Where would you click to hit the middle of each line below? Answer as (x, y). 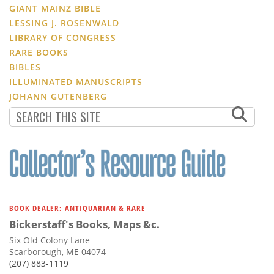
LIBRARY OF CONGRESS (63, 38)
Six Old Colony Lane (50, 240)
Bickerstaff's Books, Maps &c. (84, 224)
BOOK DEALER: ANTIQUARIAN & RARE (77, 208)
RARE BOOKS (39, 53)
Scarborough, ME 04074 (57, 252)
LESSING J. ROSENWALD (64, 23)
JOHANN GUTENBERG (58, 97)
